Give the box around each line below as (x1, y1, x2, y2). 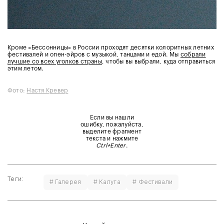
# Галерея (49, 177, 81, 186)
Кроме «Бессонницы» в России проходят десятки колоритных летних (7, 44, 214, 50)
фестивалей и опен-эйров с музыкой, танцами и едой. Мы (7, 51, 180, 57)
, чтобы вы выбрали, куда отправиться (101, 58, 215, 64)
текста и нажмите (85, 135, 138, 141)
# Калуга (93, 177, 120, 186)
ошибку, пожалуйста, (80, 121, 143, 127)
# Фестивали (132, 177, 173, 186)
